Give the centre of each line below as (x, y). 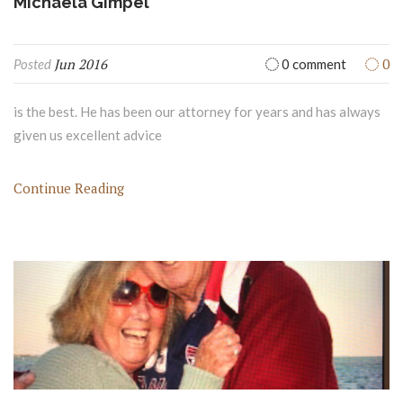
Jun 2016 (81, 63)
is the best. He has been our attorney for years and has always (197, 111)
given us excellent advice (88, 134)
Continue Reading (69, 188)
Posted (34, 63)
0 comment (313, 63)
